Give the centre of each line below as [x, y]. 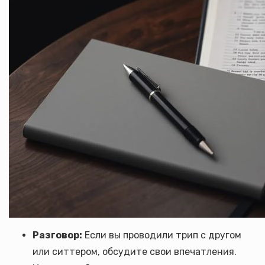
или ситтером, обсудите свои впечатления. [135, 252]
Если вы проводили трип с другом [162, 235]
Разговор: [57, 235]
